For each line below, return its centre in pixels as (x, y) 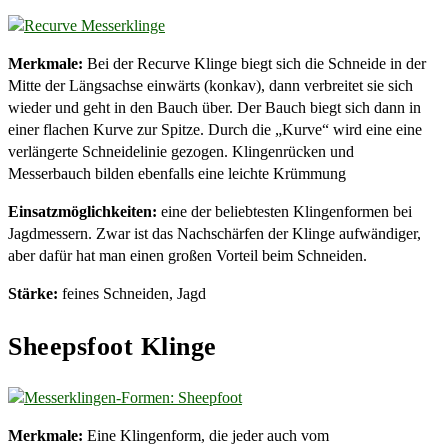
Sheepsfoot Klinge (112, 346)
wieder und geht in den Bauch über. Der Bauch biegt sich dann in (214, 108)
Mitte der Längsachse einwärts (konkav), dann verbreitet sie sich (210, 86)
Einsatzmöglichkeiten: (84, 212)
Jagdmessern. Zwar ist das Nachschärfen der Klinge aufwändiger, (214, 234)
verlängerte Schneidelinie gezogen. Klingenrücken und (181, 152)
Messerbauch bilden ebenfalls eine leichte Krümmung (177, 174)
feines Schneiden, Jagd (132, 294)
